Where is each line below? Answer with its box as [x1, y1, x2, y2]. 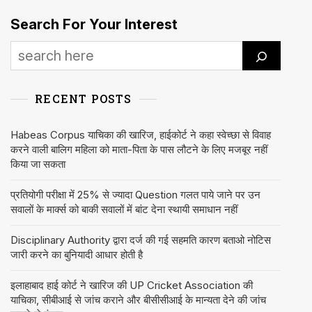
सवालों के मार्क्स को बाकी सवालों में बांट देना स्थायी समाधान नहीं [10, 203, 237, 217]
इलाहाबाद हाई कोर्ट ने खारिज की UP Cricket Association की [10, 279, 253, 292]
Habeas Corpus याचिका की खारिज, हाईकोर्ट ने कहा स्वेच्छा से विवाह [10, 128, 271, 142]
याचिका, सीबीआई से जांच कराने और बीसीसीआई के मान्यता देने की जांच [10, 293, 266, 307]
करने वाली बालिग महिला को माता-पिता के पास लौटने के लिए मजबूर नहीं [10, 143, 267, 157]
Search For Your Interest [10, 16, 178, 33]
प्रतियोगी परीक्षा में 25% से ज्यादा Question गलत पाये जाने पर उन [10, 188, 260, 202]
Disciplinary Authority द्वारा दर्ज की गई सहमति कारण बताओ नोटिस [10, 233, 271, 247]
